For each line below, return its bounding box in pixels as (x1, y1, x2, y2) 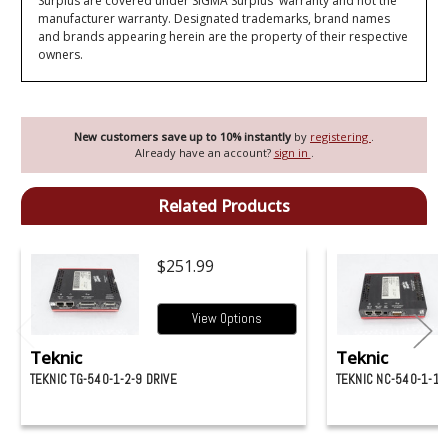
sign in (273, 144, 311, 160)
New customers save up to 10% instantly (74, 128, 294, 144)
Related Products (158, 194, 290, 217)
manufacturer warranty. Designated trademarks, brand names (38, 10, 391, 28)
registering (310, 128, 371, 144)
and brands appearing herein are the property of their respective (38, 28, 409, 46)
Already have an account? (134, 144, 274, 160)
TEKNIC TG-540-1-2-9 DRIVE (29, 371, 177, 389)
